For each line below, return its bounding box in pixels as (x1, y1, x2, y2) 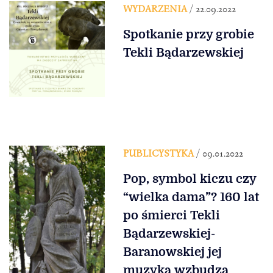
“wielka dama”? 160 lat (122, 190, 259, 204)
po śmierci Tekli (122, 208, 220, 222)
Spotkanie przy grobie (122, 27, 254, 42)
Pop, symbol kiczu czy (122, 171, 256, 186)
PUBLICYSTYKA (122, 146, 194, 159)
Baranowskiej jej (122, 244, 222, 259)
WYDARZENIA (122, 2, 187, 15)
